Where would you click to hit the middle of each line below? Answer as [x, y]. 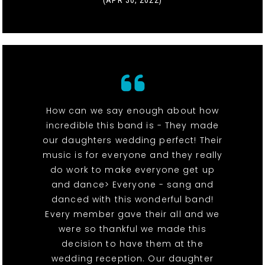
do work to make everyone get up [132, 170]
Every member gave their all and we [132, 214]
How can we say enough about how [132, 111]
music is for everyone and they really [132, 155]
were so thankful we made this [132, 229]
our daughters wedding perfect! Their [132, 140]
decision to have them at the [132, 244]
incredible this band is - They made [132, 126]
